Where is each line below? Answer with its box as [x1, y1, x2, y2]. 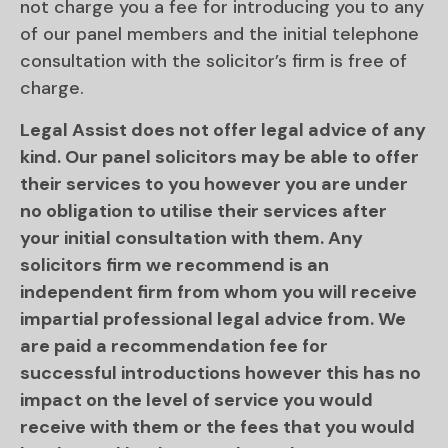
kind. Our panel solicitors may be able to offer [20, 144, 419, 169]
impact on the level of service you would [20, 387, 373, 412]
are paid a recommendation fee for [20, 333, 328, 358]
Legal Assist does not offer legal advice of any [20, 117, 426, 142]
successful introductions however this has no [20, 360, 421, 385]
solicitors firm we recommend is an [20, 252, 329, 277]
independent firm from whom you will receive [20, 279, 417, 304]
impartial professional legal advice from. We [20, 306, 406, 331]
